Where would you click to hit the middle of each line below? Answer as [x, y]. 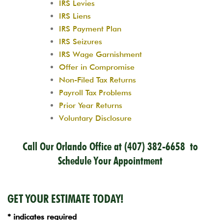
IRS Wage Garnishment [100, 54]
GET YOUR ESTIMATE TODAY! [66, 198]
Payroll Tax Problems [95, 92]
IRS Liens [75, 16]
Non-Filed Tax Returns [97, 80]
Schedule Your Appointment [110, 160]
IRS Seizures [81, 41]
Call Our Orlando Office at [73, 146]
